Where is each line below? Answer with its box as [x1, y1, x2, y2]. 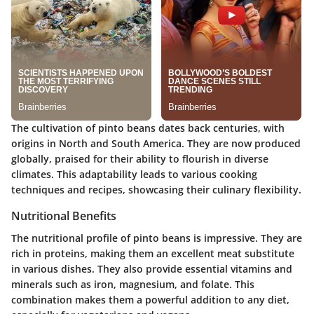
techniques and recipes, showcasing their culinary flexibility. [11, 183, 301, 197]
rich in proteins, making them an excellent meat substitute [11, 247, 294, 261]
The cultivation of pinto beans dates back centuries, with [11, 121, 285, 135]
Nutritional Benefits [11, 208, 116, 224]
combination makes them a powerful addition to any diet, [11, 293, 289, 307]
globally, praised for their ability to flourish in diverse [11, 152, 268, 166]
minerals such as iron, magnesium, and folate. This [11, 278, 254, 292]
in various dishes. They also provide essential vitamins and [11, 262, 292, 276]
